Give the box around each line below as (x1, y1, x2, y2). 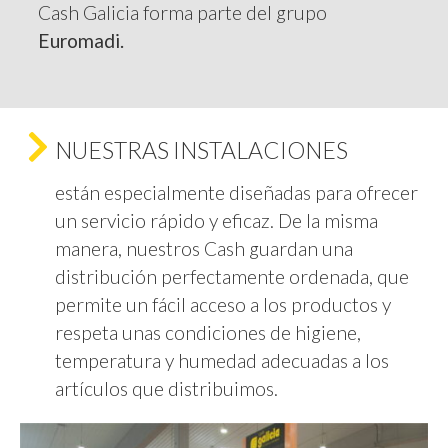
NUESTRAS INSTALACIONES (55, 136, 348, 165)
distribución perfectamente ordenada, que (55, 265, 409, 289)
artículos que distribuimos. (55, 377, 278, 401)
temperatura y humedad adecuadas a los (55, 349, 389, 373)
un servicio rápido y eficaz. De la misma (55, 209, 378, 233)
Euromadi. (38, 29, 125, 53)
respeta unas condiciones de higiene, (55, 321, 361, 345)
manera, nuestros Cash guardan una (55, 237, 353, 261)
